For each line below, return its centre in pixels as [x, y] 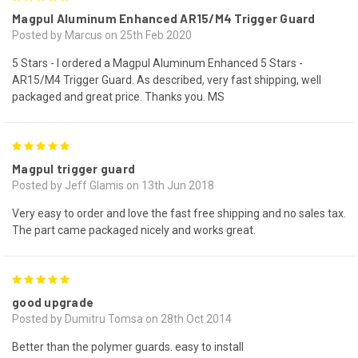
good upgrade [53, 302]
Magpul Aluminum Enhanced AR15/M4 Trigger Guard [164, 18]
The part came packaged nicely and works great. [134, 230]
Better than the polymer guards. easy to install [128, 346]
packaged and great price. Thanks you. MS [118, 96]
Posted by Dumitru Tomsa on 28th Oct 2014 [122, 318]
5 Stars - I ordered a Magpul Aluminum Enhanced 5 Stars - [157, 63]
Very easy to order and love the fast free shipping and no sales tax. [179, 213]
